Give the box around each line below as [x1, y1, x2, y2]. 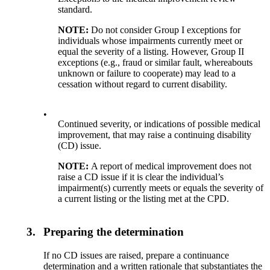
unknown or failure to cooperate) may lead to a [58, 68, 236, 79]
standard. [58, 4, 93, 15]
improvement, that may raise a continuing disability [58, 130, 252, 140]
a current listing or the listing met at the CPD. [58, 193, 230, 204]
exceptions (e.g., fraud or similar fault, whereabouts [58, 57, 253, 68]
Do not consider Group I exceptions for [91, 25, 241, 36]
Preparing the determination [43, 225, 184, 239]
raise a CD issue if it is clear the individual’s [58, 172, 224, 183]
